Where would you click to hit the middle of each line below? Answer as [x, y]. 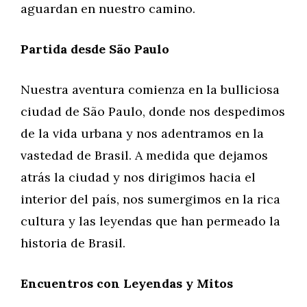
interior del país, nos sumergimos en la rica [150, 199]
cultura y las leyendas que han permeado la [150, 221]
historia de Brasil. [73, 243]
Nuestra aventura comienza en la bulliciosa [150, 89]
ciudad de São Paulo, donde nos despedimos [153, 111]
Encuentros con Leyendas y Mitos [127, 283]
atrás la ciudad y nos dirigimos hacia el [138, 177]
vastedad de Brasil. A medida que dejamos [144, 155]
